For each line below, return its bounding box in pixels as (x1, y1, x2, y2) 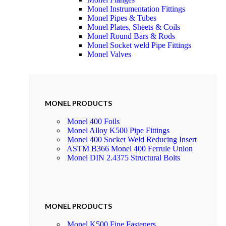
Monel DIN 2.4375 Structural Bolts (67, 153, 180, 162)
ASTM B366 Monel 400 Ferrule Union (67, 144, 193, 153)
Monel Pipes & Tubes (87, 14, 156, 23)
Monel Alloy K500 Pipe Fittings (67, 126, 169, 135)
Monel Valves (87, 50, 131, 59)
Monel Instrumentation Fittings (87, 5, 185, 14)
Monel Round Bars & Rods (87, 32, 175, 41)
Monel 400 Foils (67, 117, 120, 126)
